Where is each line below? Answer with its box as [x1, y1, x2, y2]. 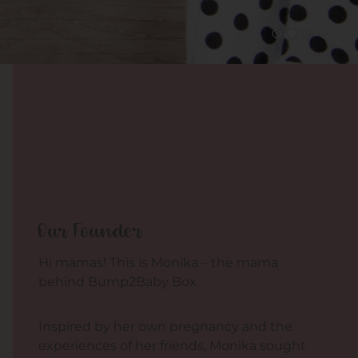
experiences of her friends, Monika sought [38, 337, 306, 353]
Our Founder [38, 219, 142, 245]
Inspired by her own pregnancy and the [38, 318, 292, 334]
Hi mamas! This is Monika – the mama [38, 254, 278, 270]
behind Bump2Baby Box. [38, 273, 199, 289]
